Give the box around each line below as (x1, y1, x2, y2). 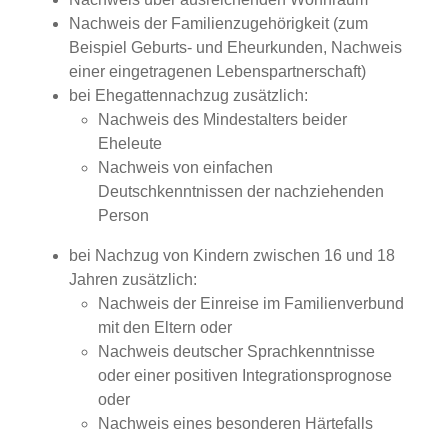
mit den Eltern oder (97, 319, 232, 336)
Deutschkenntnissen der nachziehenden (97, 183, 384, 200)
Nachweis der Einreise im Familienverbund (97, 295, 404, 312)
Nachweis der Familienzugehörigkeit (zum (68, 15, 368, 32)
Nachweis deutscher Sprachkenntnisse (97, 343, 375, 360)
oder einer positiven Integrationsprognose (97, 367, 392, 384)
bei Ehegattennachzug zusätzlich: (68, 87, 308, 104)
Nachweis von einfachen (97, 159, 273, 176)
